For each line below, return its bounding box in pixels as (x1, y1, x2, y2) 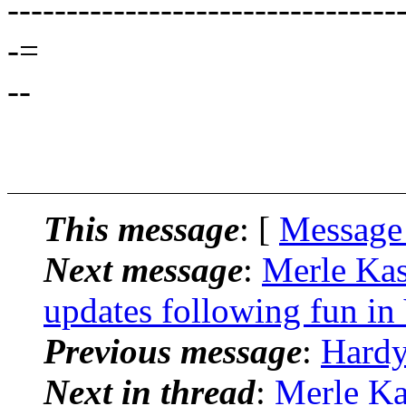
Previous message (43, 331, 302, 371)
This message (43, 208, 239, 248)
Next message (43, 249, 243, 289)
